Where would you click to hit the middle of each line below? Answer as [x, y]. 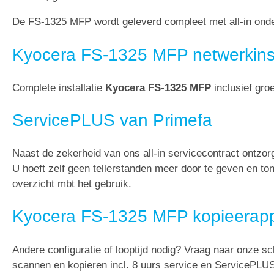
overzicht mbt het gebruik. [72, 184]
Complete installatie [59, 87]
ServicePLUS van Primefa [112, 120]
